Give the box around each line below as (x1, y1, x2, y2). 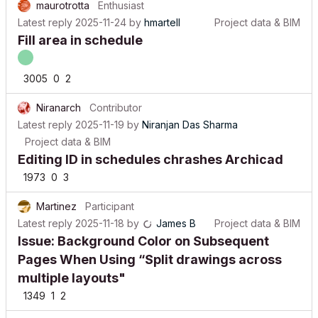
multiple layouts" (18, 260, 126, 275)
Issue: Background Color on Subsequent (18, 223, 269, 238)
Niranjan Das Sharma (142, 108, 238, 120)
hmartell (144, 6, 180, 18)
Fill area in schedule (18, 22, 143, 37)
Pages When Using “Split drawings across (18, 241, 282, 256)
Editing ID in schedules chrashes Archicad (18, 141, 283, 156)
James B (156, 207, 196, 219)
